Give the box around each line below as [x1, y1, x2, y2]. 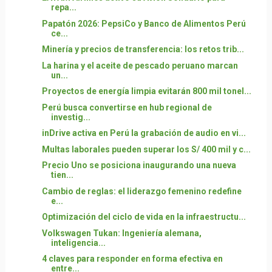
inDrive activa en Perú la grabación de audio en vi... [41, 128, 246, 138]
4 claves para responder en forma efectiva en [41, 254, 223, 263]
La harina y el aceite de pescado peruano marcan [41, 60, 238, 70]
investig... [50, 112, 90, 122]
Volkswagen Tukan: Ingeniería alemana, [41, 228, 202, 238]
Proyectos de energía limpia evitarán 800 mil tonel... [41, 86, 251, 96]
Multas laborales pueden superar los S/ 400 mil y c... [41, 144, 251, 154]
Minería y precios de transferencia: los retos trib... [41, 44, 244, 54]
